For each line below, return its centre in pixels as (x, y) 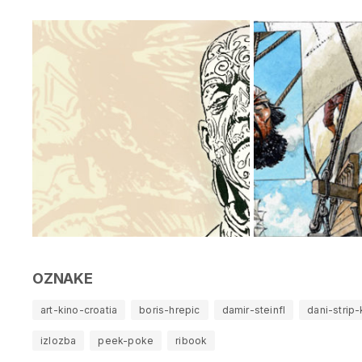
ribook (192, 341)
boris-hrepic (170, 310)
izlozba (59, 341)
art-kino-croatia (79, 310)
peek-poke (126, 341)
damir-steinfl (254, 310)
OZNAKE (63, 279)
